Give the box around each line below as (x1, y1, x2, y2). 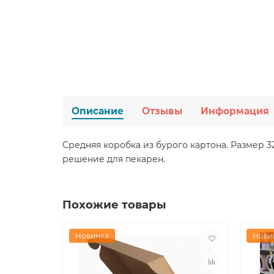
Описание (72, 105, 124, 117)
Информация (201, 105, 269, 117)
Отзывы (142, 105, 182, 117)
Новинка (75, 231, 109, 240)
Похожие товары (62, 198, 166, 212)
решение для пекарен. (62, 154, 165, 165)
